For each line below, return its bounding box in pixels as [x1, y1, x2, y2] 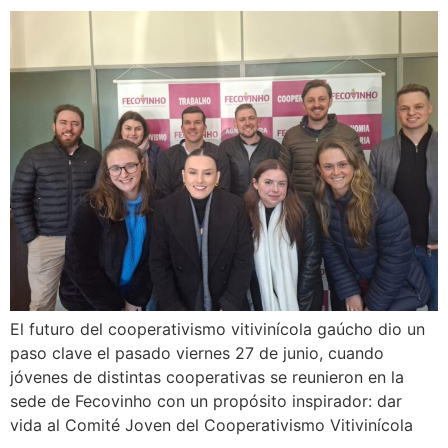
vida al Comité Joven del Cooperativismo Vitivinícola [10, 415, 413, 435]
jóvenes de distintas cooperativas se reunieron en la [10, 367, 404, 387]
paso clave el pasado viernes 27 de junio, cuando [10, 343, 384, 363]
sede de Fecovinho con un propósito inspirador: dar [10, 391, 402, 411]
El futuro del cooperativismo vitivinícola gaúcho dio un [10, 319, 425, 339]
